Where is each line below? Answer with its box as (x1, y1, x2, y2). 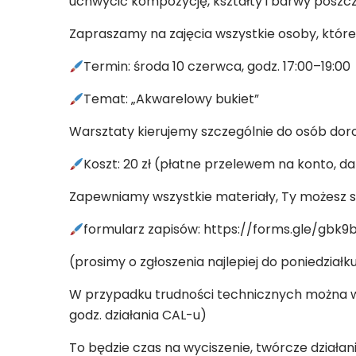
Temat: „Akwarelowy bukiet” (83, 90, 260, 109)
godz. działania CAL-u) (69, 306, 207, 325)
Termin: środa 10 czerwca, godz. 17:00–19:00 (83, 57, 351, 76)
